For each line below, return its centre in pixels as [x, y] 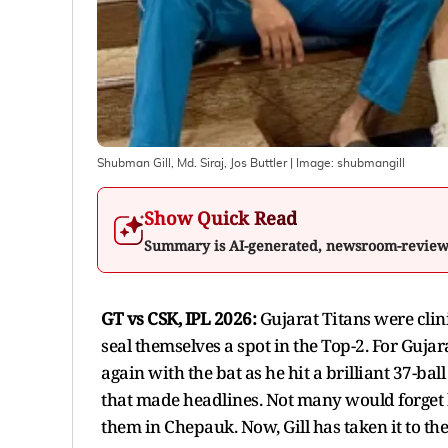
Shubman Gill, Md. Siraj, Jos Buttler [192, 162]
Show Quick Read [220, 217]
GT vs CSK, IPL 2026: [180, 318]
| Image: [312, 162]
